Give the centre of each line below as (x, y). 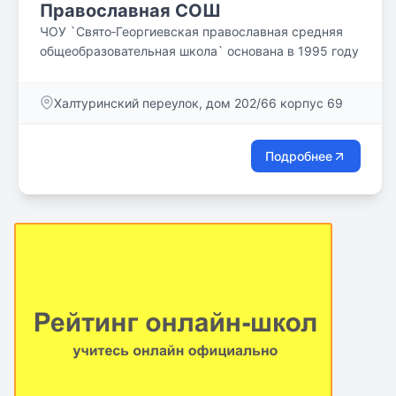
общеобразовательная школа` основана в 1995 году (199, 51)
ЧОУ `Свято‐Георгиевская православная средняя (191, 31)
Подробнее (299, 156)
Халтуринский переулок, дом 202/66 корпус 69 (198, 103)
